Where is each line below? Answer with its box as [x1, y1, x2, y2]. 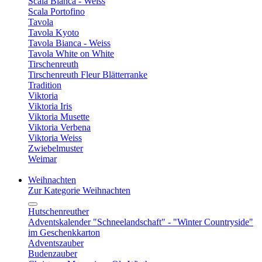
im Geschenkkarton [28, 227, 100, 237]
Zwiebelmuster [28, 143, 83, 153]
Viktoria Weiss [28, 133, 82, 143]
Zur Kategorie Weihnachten [28, 185, 130, 195]
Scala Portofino [28, 6, 85, 16]
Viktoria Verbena [28, 122, 91, 132]
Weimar [28, 154, 57, 164]
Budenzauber [28, 249, 77, 258]
